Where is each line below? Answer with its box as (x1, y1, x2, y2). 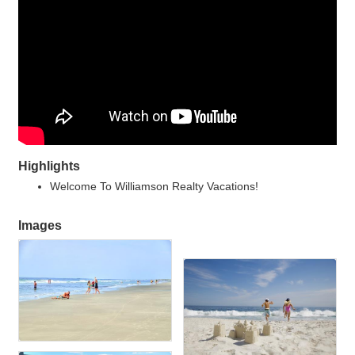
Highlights (18, 158, 80, 173)
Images (18, 217, 62, 232)
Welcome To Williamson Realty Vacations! (50, 179, 258, 193)
